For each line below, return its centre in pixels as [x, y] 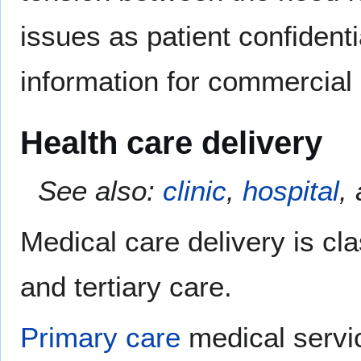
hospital [291, 190]
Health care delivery [171, 142]
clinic [195, 190]
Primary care [100, 337]
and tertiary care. [126, 286]
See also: [101, 190]
